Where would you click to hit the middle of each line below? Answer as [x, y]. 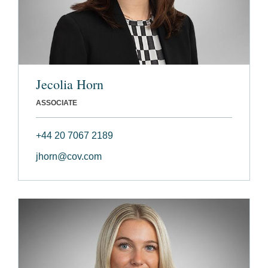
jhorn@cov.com [69, 157]
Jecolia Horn [70, 84]
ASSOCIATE [57, 103]
